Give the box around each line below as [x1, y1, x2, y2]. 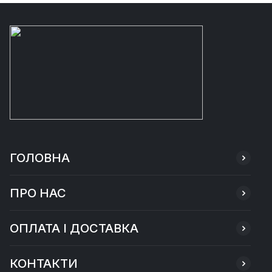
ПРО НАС [10, 186, 66, 200]
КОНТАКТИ [10, 256, 78, 271]
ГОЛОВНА [10, 151, 70, 165]
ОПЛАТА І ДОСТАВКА [10, 221, 138, 236]
